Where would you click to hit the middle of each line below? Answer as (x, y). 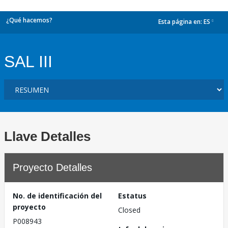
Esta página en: (181, 22)
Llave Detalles (47, 136)
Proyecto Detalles (52, 167)
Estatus (132, 196)
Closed (129, 210)
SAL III (28, 62)
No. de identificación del (57, 196)
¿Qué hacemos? (29, 20)
